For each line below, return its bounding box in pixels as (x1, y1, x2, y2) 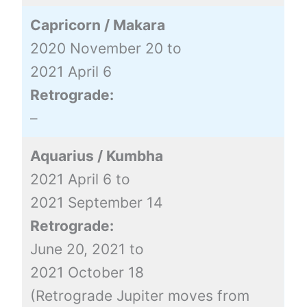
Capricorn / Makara (29, 16, 165, 34)
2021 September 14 (29, 193, 162, 211)
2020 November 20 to (29, 39, 182, 57)
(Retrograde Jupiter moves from (29, 286, 249, 304)
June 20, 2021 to (29, 240, 144, 258)
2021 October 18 (29, 263, 144, 281)
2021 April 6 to (29, 170, 130, 188)
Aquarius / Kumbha (29, 147, 163, 164)
